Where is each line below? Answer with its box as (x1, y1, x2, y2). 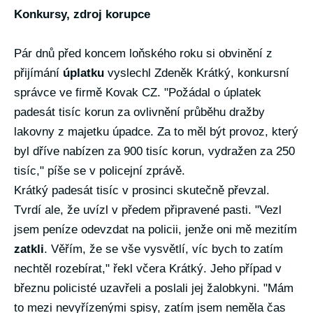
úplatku (63, 66, 104, 80)
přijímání (14, 66, 63, 80)
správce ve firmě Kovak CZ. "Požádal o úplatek (14, 86, 261, 99)
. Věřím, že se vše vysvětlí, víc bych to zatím (44, 242, 283, 256)
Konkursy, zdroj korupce (14, 8, 150, 21)
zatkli (14, 242, 44, 256)
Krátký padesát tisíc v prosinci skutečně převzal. (14, 184, 270, 197)
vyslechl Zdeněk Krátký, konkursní (104, 66, 289, 80)
